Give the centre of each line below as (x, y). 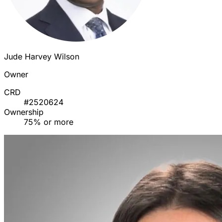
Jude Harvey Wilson (42, 57)
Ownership (24, 112)
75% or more (49, 122)
